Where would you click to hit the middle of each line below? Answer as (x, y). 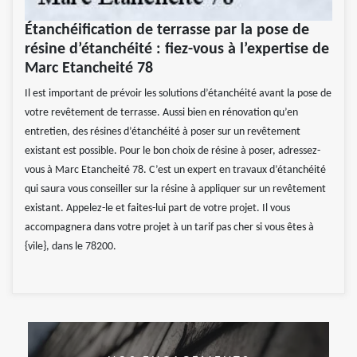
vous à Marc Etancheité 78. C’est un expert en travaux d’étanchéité (175, 171)
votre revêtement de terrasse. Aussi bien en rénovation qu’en (161, 113)
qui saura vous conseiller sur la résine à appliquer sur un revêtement (175, 190)
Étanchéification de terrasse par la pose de (167, 31)
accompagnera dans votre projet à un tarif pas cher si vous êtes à (169, 228)
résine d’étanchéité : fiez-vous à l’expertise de (177, 50)
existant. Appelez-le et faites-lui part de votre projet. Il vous (157, 209)
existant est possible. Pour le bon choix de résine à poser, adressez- (173, 151)
